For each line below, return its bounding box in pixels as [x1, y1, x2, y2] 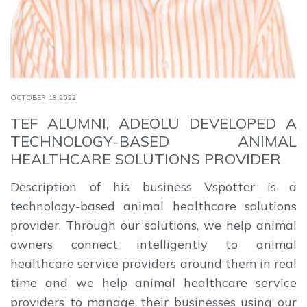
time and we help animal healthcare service [10, 274, 297, 291]
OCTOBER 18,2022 [10, 93, 77, 102]
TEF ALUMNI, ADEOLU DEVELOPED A [10, 113, 297, 133]
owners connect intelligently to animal [10, 236, 297, 252]
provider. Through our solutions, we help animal [10, 217, 297, 233]
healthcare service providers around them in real [10, 255, 297, 271]
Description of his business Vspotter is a [10, 178, 297, 195]
